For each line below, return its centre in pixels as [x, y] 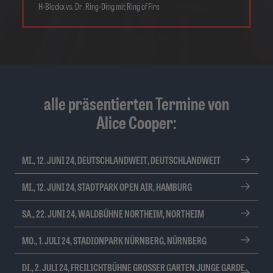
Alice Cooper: [136, 122]
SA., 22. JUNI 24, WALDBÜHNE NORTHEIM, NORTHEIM [113, 213]
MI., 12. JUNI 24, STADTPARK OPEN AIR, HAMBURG [107, 186]
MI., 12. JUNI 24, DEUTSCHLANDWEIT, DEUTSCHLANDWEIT [121, 159]
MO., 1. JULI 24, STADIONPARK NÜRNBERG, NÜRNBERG [114, 240]
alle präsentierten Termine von [136, 103]
